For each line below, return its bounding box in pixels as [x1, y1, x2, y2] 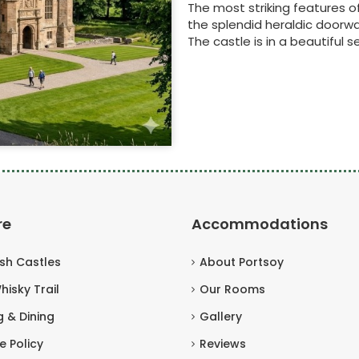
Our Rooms [200, 281, 265, 298]
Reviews [200, 336, 246, 353]
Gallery [200, 309, 242, 325]
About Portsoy [200, 254, 284, 271]
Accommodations [192, 214, 328, 235]
